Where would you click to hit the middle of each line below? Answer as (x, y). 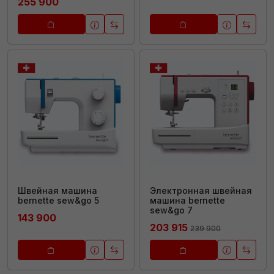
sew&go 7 (171, 210)
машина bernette (187, 200)
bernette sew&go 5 (58, 200)
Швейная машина (57, 190)
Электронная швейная (201, 190)
